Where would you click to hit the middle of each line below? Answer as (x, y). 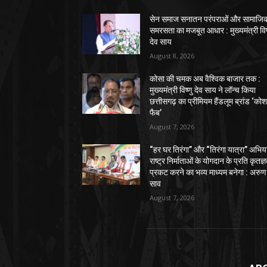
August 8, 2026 (172, 55)
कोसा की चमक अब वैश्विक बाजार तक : (205, 78)
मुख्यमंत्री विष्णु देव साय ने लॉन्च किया (203, 90)
